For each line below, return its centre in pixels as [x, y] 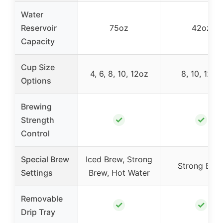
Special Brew [45, 160]
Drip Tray [38, 212]
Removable [42, 199]
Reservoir [39, 28]
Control [35, 134]
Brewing [36, 107]
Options [36, 81]
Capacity [38, 42]
